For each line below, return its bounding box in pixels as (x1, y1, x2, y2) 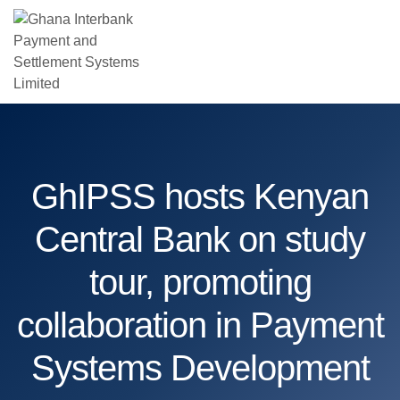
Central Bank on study (35, 220, 365, 259)
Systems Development (30, 348, 370, 387)
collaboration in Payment (16, 305, 384, 345)
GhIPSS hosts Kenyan (31, 177, 369, 216)
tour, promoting (88, 262, 312, 302)
